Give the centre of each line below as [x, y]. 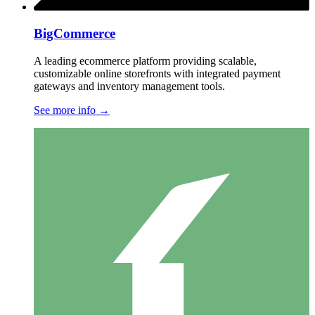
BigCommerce [75, 34]
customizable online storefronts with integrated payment [157, 74]
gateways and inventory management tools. [129, 86]
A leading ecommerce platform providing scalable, [145, 61]
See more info [66, 110]
